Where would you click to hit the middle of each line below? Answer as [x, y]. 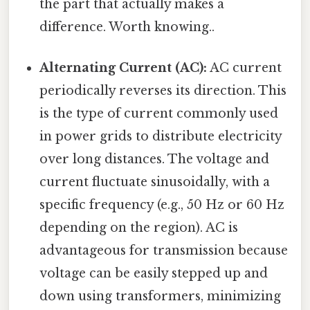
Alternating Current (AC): [124, 68]
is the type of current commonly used [159, 114]
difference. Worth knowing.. [127, 27]
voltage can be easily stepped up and [154, 274]
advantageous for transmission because [164, 251]
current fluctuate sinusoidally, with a [155, 182]
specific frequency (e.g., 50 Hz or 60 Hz [162, 205]
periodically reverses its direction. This [163, 91]
